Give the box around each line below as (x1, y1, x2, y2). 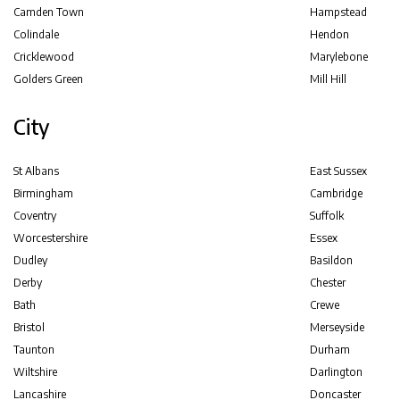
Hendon (309, 28, 349, 41)
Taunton (13, 343, 54, 356)
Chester (309, 276, 346, 289)
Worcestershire (13, 231, 87, 245)
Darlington (309, 365, 362, 379)
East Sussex (309, 164, 367, 178)
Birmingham (13, 187, 73, 200)
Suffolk (309, 209, 344, 222)
